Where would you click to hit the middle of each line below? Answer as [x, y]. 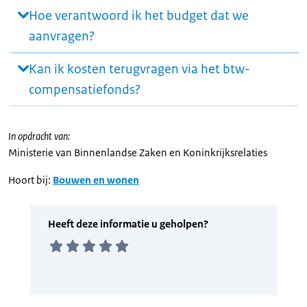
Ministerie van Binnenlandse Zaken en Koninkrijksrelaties [138, 152]
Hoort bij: [29, 180]
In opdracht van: [39, 136]
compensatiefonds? [85, 90]
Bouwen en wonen [96, 180]
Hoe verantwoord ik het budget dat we [139, 16]
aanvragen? [62, 36]
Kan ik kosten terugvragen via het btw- [139, 69]
